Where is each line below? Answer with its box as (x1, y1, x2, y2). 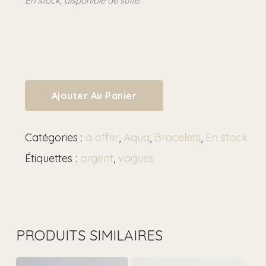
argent (80, 151, 113, 166)
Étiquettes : (24, 151, 80, 166)
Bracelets (154, 131, 201, 145)
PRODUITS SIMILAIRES (15, 226, 163, 245)
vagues (118, 151, 154, 166)
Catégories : (24, 131, 85, 145)
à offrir (85, 131, 119, 145)
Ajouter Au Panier (51, 90, 137, 102)
